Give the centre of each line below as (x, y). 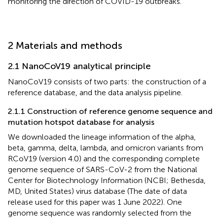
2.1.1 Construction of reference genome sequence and (110, 111)
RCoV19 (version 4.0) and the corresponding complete (104, 158)
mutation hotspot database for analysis (81, 122)
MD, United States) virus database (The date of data (97, 191)
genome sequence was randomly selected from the (100, 213)
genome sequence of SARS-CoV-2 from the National (103, 169)
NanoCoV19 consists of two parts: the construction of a (107, 81)
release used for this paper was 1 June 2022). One (95, 202)
